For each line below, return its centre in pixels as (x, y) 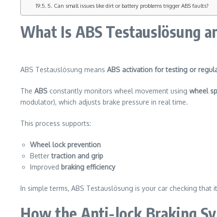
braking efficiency (88, 167)
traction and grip (77, 156)
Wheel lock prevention (65, 145)
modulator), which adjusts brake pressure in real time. (104, 102)
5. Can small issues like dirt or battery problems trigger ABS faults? (128, 6)
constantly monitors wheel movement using (118, 91)
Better (41, 156)
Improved (46, 167)
